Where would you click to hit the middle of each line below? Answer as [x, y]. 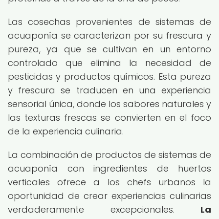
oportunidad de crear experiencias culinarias [109, 196]
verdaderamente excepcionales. [104, 209]
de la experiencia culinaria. [66, 131]
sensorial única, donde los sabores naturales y [109, 104]
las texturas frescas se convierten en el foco [109, 118]
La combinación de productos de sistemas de [109, 155]
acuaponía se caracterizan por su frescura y [109, 35]
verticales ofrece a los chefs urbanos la [109, 182]
